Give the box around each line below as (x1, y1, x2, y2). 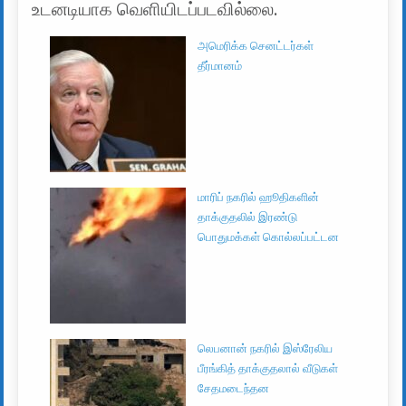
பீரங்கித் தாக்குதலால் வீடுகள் (198, 362, 339, 376)
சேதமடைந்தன (198, 382, 270, 396)
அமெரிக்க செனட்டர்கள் (198, 39, 314, 53)
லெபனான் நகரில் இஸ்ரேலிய (198, 342, 333, 356)
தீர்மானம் (198, 59, 243, 73)
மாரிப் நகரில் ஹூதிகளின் (198, 190, 320, 205)
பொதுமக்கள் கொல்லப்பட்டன (198, 230, 340, 245)
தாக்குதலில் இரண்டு (198, 210, 298, 225)
